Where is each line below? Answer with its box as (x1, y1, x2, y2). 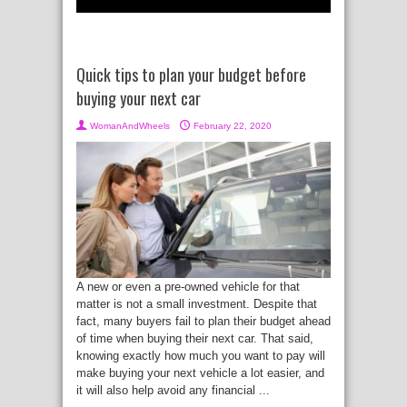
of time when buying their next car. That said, (76, 331, 313, 345)
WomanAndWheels (90, 121, 170, 132)
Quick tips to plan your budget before (76, 63, 306, 87)
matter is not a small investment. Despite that (76, 296, 317, 311)
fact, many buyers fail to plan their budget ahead (76, 313, 331, 328)
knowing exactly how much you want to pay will (76, 348, 325, 362)
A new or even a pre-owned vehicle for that (76, 279, 300, 293)
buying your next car (76, 86, 201, 111)
